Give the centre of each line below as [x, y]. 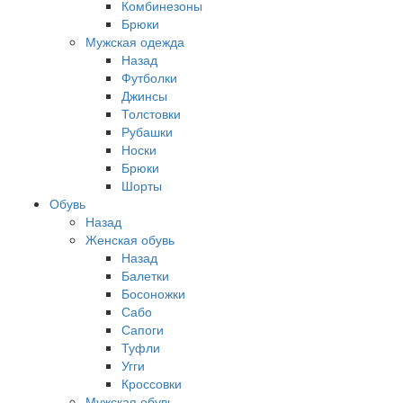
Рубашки [147, 131]
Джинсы [144, 95]
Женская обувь [130, 239]
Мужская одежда [135, 41]
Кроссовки [152, 383]
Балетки [145, 275]
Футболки [149, 77]
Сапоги [143, 329]
